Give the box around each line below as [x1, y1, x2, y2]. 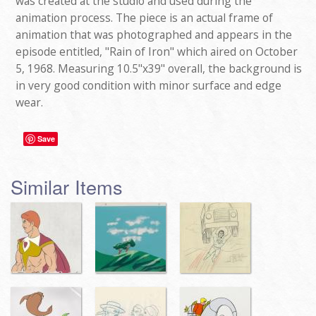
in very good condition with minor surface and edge [16, 78, 281, 94]
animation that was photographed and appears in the [16, 27, 292, 43]
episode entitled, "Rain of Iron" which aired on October [16, 44, 298, 60]
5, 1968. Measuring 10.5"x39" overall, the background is [16, 61, 302, 77]
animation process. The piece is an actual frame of [16, 10, 273, 26]
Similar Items [11, 172, 123, 200]
